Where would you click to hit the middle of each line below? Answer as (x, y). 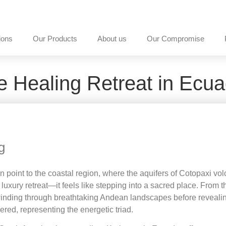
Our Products (55, 39)
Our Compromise (175, 39)
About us (112, 39)
